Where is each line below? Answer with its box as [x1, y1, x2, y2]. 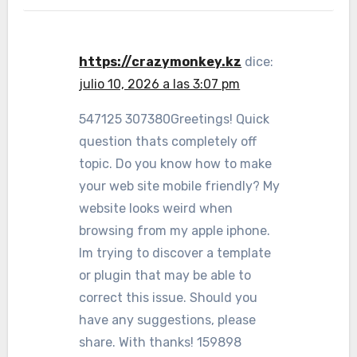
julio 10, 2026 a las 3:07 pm [79, 76, 241, 92]
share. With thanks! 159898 [79, 335, 242, 350]
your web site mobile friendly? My [79, 178, 280, 194]
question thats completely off [79, 134, 257, 149]
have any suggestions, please [79, 312, 257, 328]
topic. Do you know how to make [79, 156, 273, 171]
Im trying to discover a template [79, 245, 272, 261]
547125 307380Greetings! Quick [79, 112, 270, 127]
